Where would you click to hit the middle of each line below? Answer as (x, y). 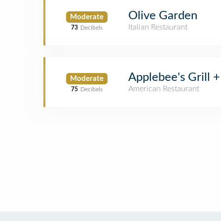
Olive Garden (163, 16)
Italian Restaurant (158, 27)
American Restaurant (164, 89)
